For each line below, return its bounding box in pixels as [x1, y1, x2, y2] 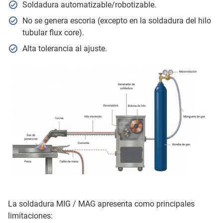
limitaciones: [8, 211, 53, 221]
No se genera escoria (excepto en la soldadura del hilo [22, 15, 211, 25]
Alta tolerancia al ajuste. [22, 43, 107, 53]
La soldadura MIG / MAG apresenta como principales [8, 199, 195, 209]
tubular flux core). [22, 27, 84, 37]
